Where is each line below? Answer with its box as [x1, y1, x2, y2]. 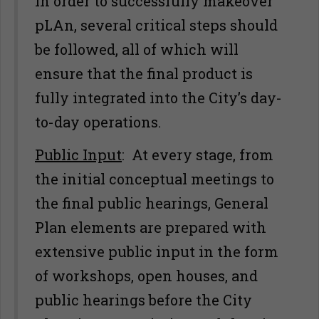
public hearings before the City [35, 291, 252, 309]
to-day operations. [35, 113, 161, 131]
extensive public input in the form [35, 242, 278, 261]
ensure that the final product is [35, 64, 253, 83]
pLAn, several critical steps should [35, 16, 278, 34]
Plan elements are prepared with [35, 218, 266, 236]
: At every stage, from [122, 145, 273, 164]
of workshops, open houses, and [35, 266, 258, 285]
